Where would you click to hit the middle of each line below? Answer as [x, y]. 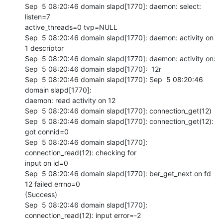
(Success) [41, 194]
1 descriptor [44, 48]
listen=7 [39, 16]
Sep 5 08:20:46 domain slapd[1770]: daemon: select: [113, 6]
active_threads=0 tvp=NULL [71, 27]
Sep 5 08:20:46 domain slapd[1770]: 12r [93, 69]
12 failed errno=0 [54, 184]
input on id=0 [47, 163]
